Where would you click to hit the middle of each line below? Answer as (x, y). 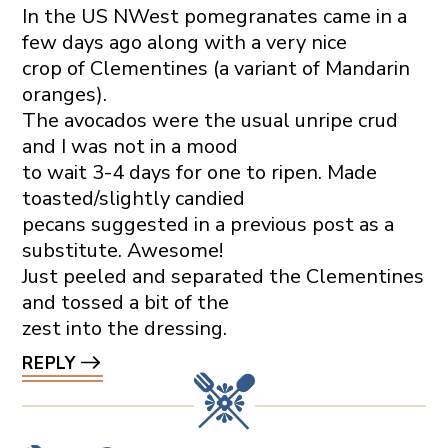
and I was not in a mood (129, 147)
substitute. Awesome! (122, 251)
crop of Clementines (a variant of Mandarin (215, 69)
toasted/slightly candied (133, 199)
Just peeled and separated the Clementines (222, 277)
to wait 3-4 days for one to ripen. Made (199, 173)
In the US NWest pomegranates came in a (214, 17)
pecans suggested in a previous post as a (207, 225)
